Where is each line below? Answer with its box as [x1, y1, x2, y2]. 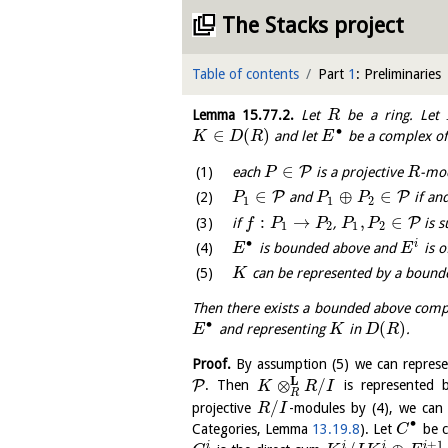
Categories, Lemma [192, 420, 313, 437]
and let [270, 128, 322, 145]
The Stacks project [222, 13, 404, 38]
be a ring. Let [340, 107, 446, 123]
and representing [214, 321, 329, 338]
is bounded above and [254, 240, 400, 257]
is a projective [311, 164, 407, 181]
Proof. [192, 356, 231, 373]
